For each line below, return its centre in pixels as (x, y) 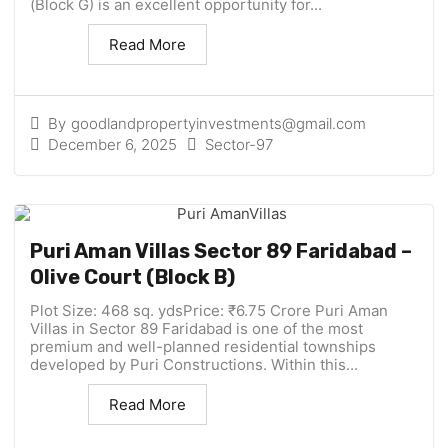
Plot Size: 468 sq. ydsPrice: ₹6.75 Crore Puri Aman (209, 311)
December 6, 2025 (112, 144)
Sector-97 (239, 145)
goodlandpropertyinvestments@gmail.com (218, 124)
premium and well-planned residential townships (203, 347)
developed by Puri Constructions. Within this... (194, 365)
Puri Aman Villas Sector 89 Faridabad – (221, 251)
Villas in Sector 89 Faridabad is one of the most (196, 329)
